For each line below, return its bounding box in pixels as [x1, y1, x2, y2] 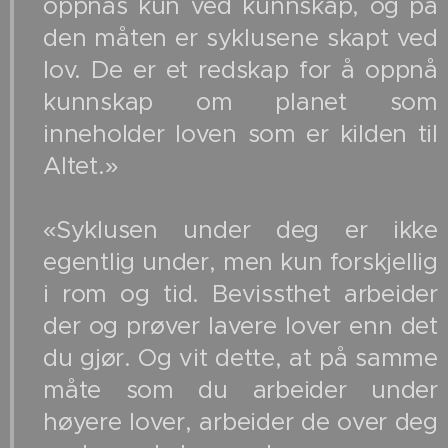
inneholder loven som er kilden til [43, 119, 438, 150]
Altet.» [43, 151, 118, 182]
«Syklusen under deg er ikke [43, 215, 438, 246]
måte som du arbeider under [43, 375, 438, 406]
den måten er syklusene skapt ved [43, 23, 438, 54]
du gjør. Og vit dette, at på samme [43, 343, 438, 374]
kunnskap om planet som [43, 87, 438, 118]
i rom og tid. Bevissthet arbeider [43, 279, 438, 310]
